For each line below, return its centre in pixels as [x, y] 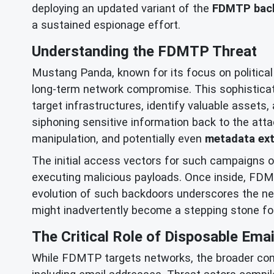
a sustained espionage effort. [106, 24]
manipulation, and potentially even [118, 138]
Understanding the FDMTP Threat [144, 51]
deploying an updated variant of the [122, 8]
